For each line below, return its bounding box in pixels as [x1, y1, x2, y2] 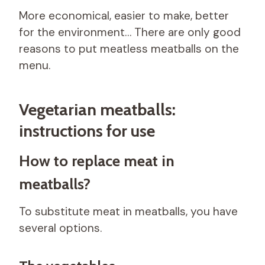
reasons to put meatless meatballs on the [19, 41, 239, 56]
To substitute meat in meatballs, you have [19, 203, 238, 219]
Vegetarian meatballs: [19, 99, 176, 119]
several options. [19, 220, 102, 235]
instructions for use [19, 120, 155, 141]
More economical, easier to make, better [19, 8, 229, 23]
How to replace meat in [19, 151, 174, 170]
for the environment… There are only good [19, 24, 241, 40]
